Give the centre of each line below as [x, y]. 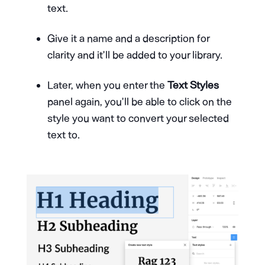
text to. [63, 135]
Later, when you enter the [107, 85]
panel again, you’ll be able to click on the [139, 101]
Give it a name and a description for [128, 38]
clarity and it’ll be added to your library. [135, 55]
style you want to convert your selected [138, 118]
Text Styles [193, 85]
